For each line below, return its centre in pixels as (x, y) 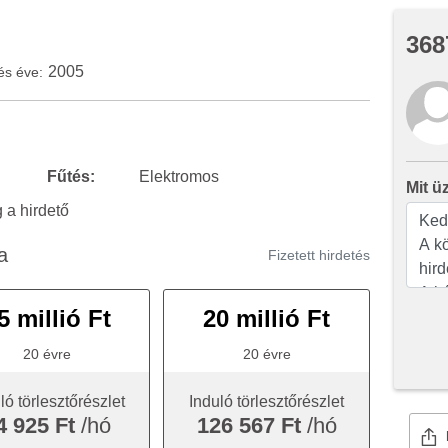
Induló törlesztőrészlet (267, 401)
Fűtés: (71, 176)
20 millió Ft (267, 318)
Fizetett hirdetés (319, 255)
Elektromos (179, 176)
